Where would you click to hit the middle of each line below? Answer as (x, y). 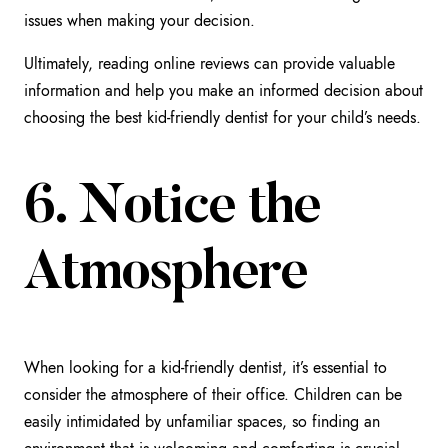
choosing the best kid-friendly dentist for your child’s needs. (222, 118)
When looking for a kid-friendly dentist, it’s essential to (205, 368)
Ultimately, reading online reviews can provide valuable (209, 64)
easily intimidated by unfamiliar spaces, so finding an (202, 422)
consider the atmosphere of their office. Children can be (213, 395)
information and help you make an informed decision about (223, 91)
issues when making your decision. (139, 21)
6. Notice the (172, 209)
